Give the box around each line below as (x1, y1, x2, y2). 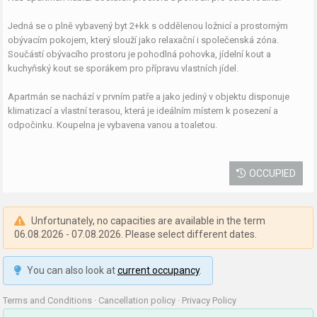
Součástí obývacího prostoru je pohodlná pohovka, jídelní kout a (8, 48, 272, 59)
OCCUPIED (249, 167, 296, 179)
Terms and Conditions (3, 295, 95, 306)
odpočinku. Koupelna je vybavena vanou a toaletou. (8, 119, 220, 130)
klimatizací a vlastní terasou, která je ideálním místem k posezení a (8, 105, 279, 116)
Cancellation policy (98, 295, 178, 306)
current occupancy (117, 265, 200, 276)
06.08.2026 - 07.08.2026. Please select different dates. (14, 229, 258, 240)
